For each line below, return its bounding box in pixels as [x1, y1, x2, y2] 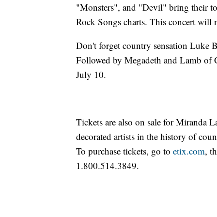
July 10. [76, 68, 106, 80]
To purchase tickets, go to [76, 144, 173, 157]
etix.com [173, 144, 205, 157]
